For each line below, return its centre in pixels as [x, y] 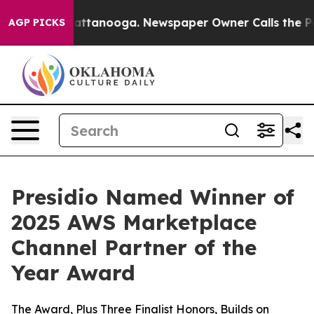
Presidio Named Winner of [153, 197]
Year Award [73, 273]
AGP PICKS [37, 22]
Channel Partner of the [134, 247]
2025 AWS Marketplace [134, 222]
